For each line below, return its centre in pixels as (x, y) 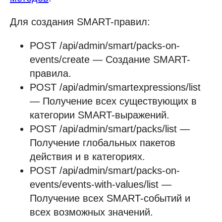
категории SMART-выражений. (100, 115)
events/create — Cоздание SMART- (110, 60)
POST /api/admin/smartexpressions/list (115, 87)
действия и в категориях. (87, 157)
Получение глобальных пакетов (103, 143)
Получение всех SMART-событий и (110, 198)
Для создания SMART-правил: (80, 22)
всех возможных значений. (91, 212)
